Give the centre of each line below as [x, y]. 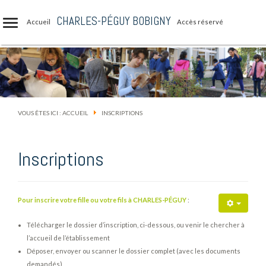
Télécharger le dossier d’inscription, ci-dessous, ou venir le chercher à [136, 225]
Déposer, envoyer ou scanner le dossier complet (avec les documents [134, 251]
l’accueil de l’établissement [68, 238]
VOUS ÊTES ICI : [40, 113]
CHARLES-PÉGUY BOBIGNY [114, 21]
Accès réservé [200, 22]
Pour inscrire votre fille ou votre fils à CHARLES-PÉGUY [102, 200]
